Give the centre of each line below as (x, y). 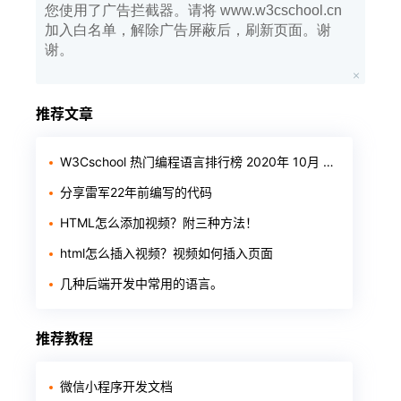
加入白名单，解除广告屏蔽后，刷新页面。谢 (188, 30)
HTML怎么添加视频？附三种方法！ (159, 222)
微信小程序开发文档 (116, 386)
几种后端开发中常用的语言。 (141, 283)
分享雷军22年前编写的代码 (136, 192)
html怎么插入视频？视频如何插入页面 (166, 253)
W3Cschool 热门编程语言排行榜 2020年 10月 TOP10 (192, 162)
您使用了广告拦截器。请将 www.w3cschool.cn (193, 10)
